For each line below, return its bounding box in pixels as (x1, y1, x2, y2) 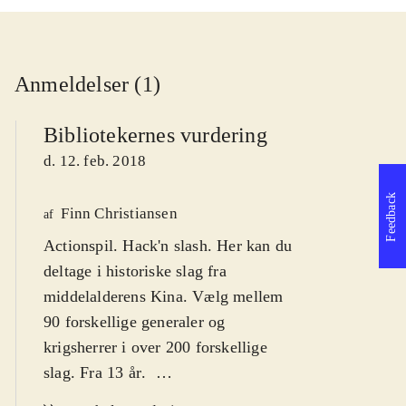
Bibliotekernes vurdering (43, 123, 267, 148)
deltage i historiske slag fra (43, 262, 227, 281)
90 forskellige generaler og (43, 313, 226, 332)
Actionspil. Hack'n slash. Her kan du (43, 237, 293, 256)
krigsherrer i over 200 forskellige (43, 338, 267, 357)
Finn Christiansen (61, 205, 178, 223)
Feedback (384, 192, 398, 242)
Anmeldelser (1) (14, 72, 160, 97)
